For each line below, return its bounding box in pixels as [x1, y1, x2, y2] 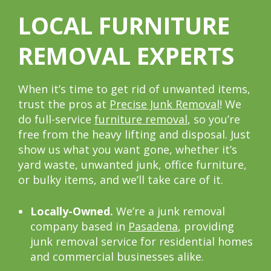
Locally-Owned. [30, 204, 113, 219]
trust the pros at [18, 97, 109, 112]
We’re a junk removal [113, 204, 225, 219]
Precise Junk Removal [109, 97, 220, 112]
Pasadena [128, 219, 178, 234]
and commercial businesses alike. [30, 249, 204, 264]
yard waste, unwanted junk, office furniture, [18, 157, 247, 172]
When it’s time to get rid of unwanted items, [18, 82, 250, 97]
